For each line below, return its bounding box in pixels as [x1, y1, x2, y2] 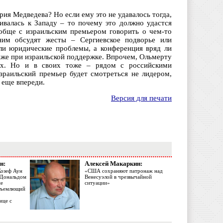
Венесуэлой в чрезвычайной [85, 174, 152, 180]
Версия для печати [111, 94, 172, 103]
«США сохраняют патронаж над [85, 168, 163, 174]
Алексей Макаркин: [85, 160, 142, 168]
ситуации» [85, 180, 110, 186]
